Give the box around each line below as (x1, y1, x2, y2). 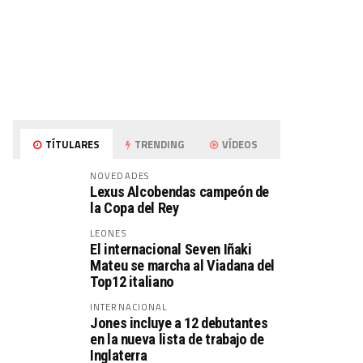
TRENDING (132, 136, 185, 152)
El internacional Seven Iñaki (90, 241, 252, 258)
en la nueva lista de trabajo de (90, 331, 264, 348)
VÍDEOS (220, 136, 258, 152)
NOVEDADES (90, 169, 150, 182)
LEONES (90, 226, 126, 240)
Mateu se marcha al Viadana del (90, 257, 275, 274)
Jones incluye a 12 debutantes (90, 314, 268, 331)
